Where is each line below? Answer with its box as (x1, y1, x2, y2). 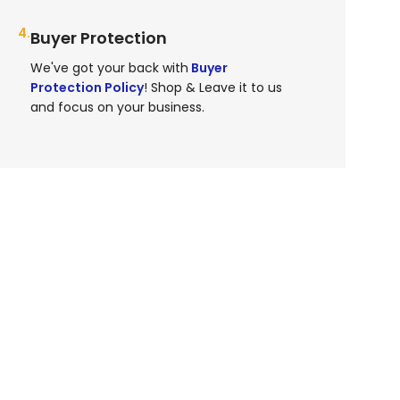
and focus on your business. (30, 98, 205, 117)
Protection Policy (30, 79, 145, 97)
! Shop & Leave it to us (144, 79, 283, 97)
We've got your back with (30, 59, 189, 78)
